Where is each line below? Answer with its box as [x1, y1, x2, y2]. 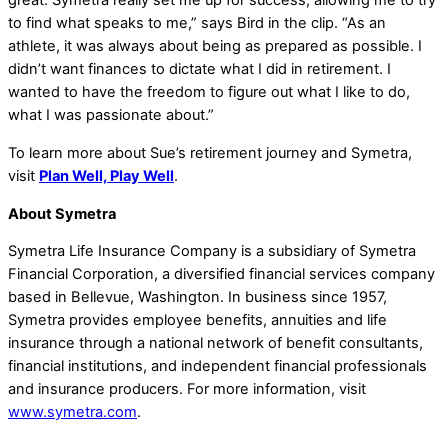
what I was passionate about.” [8, 106, 214, 125]
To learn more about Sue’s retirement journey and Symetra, [8, 144, 412, 163]
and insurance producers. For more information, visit [8, 380, 366, 399]
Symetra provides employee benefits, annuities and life [8, 311, 387, 330]
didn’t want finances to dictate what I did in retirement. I [8, 60, 391, 79]
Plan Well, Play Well [39, 167, 174, 186]
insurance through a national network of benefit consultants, [8, 334, 423, 353]
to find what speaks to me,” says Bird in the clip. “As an [8, 14, 386, 33]
